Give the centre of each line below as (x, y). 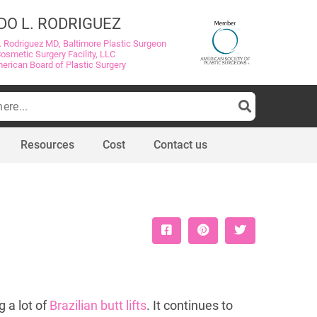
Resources (47, 145)
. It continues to (189, 306)
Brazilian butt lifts (98, 306)
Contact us (180, 145)
